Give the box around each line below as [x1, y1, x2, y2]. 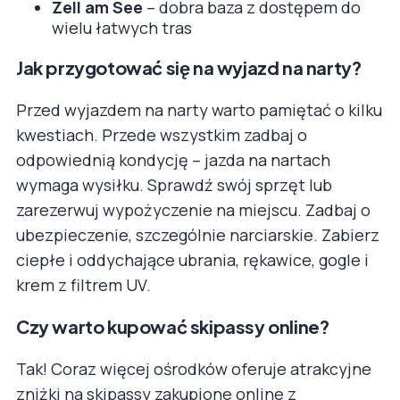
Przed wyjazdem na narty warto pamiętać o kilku [16, 99, 382, 121]
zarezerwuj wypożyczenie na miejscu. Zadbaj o [16, 199, 371, 221]
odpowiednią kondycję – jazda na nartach [16, 149, 330, 171]
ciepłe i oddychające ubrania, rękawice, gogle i [16, 249, 369, 271]
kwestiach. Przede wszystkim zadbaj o [16, 124, 307, 146]
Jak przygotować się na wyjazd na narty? [16, 56, 362, 79]
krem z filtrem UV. [16, 274, 151, 296]
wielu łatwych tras [52, 17, 192, 39]
